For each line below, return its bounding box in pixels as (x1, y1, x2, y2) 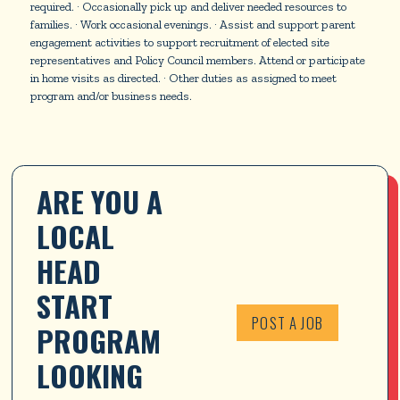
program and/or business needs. (29, 88, 192, 104)
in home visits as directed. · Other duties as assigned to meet (29, 71, 337, 86)
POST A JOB (252, 311, 323, 334)
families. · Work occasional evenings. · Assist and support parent (29, 17, 355, 32)
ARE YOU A (37, 179, 171, 222)
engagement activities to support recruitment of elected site (29, 35, 329, 50)
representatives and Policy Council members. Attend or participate (29, 53, 365, 68)
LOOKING (37, 353, 151, 396)
